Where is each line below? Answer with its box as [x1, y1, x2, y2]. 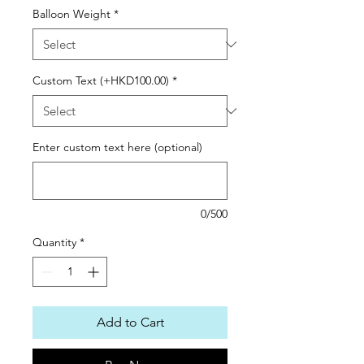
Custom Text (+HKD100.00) [32, 73, 169, 88]
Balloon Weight [32, 6, 110, 21]
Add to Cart [96, 314, 164, 330]
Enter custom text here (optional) [32, 140, 202, 154]
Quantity [32, 235, 76, 249]
